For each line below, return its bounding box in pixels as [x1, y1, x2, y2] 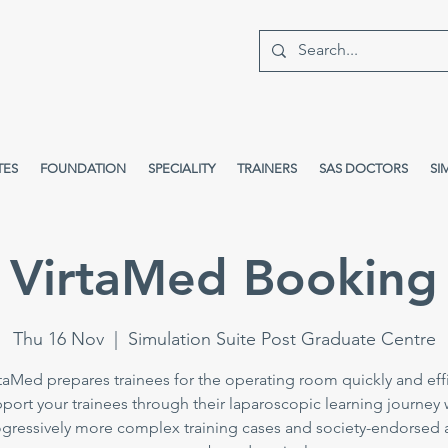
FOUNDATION [40, 161, 126, 176]
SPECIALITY [148, 161, 215, 176]
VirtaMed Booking [10, 248, 438, 308]
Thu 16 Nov [12, 328, 104, 350]
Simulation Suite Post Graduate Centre [127, 328, 436, 350]
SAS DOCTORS [319, 161, 408, 176]
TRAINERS [237, 161, 297, 176]
